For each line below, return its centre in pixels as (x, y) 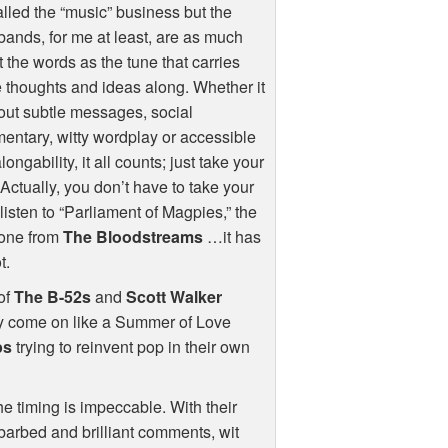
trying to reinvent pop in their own (131, 347)
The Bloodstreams (132, 237)
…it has (231, 237)
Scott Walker (174, 297)
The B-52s (53, 297)
